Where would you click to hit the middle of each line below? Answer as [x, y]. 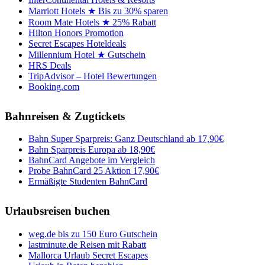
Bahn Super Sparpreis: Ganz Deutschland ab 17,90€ [126, 139]
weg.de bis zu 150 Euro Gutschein [93, 234]
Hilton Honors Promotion [76, 33]
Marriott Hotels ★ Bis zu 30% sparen [98, 11]
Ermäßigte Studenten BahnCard [88, 182]
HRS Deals [50, 65]
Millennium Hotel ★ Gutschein [87, 54]
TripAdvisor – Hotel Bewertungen [93, 76]
